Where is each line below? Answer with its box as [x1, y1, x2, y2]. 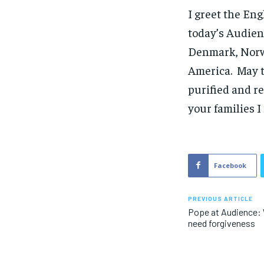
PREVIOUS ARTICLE [188, 194, 253, 202]
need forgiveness [188, 217, 256, 229]
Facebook [214, 160, 247, 170]
